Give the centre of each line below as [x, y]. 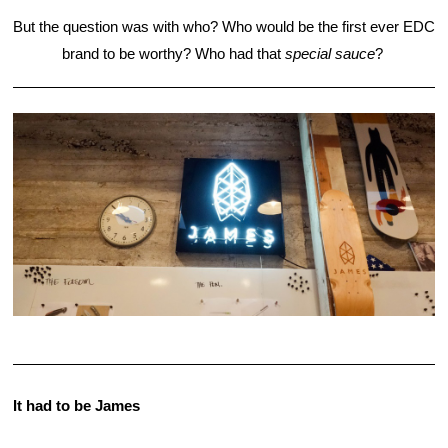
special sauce [329, 54]
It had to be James [76, 405]
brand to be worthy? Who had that [173, 54]
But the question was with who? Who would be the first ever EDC [224, 27]
